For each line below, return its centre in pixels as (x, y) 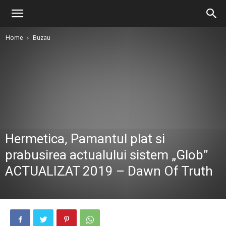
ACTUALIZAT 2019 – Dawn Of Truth (109, 171)
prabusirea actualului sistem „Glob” (106, 155)
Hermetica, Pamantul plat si (85, 139)
